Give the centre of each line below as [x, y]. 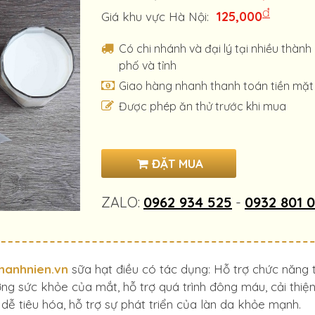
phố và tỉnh [148, 65]
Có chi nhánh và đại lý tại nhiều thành [215, 49]
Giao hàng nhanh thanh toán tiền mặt [216, 86]
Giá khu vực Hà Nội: [155, 17]
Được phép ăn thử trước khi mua [202, 106]
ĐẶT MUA [176, 163]
